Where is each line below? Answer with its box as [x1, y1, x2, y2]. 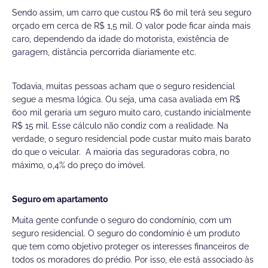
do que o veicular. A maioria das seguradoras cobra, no [12, 147, 229, 157]
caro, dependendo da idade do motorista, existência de [12, 33, 229, 44]
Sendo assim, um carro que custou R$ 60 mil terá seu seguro [12, 7, 251, 17]
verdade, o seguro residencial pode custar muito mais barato [12, 133, 251, 144]
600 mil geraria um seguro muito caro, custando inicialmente [12, 107, 251, 117]
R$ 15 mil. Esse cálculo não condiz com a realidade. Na [12, 120, 229, 130]
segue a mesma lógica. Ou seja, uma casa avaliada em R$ [12, 94, 240, 104]
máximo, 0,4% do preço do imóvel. [12, 160, 145, 170]
